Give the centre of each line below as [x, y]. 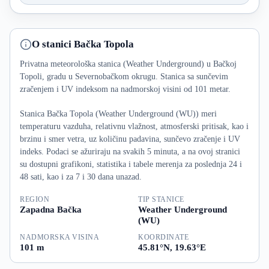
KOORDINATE [163, 237]
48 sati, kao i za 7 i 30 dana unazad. [81, 177]
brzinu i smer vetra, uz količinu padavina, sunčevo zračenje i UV [130, 139]
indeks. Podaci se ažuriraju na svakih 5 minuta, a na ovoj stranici [130, 151]
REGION [35, 199]
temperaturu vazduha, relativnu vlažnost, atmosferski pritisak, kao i [134, 126]
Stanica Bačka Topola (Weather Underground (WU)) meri [118, 113]
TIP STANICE [161, 199]
